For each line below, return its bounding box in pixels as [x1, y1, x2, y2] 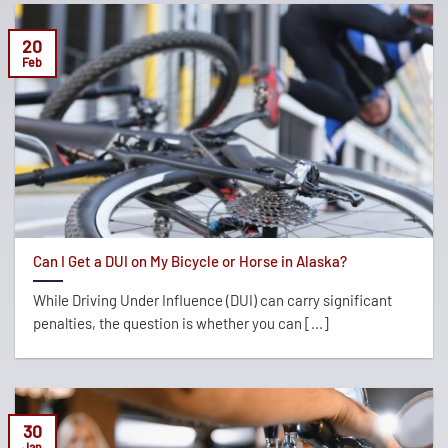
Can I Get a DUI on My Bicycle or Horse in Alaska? [32, 251, 347, 270]
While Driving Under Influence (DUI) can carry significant [32, 291, 392, 310]
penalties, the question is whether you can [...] [32, 314, 329, 333]
